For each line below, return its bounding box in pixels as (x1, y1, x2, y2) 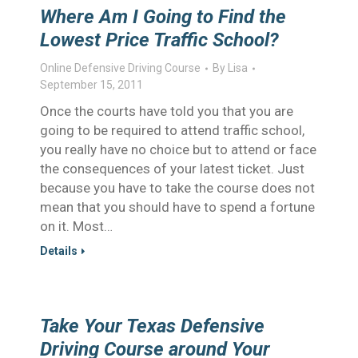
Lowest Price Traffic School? (40, 29, 279, 51)
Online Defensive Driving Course (40, 62, 201, 74)
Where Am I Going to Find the (40, 6, 286, 28)
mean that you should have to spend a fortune (40, 199, 315, 215)
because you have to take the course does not (40, 180, 315, 196)
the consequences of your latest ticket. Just (40, 161, 304, 177)
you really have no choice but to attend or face (40, 141, 316, 157)
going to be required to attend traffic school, (40, 122, 304, 138)
